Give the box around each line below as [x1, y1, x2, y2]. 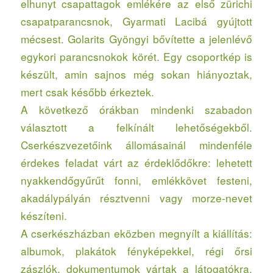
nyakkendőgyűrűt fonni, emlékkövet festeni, [20, 172, 253, 188]
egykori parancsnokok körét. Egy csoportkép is [20, 49, 253, 65]
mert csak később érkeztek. [20, 84, 154, 100]
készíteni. [20, 208, 67, 224]
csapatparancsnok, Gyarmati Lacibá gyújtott [20, 13, 253, 29]
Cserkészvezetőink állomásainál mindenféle [20, 137, 253, 153]
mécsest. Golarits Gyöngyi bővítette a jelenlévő [20, 31, 253, 47]
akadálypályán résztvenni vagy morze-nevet [20, 190, 253, 206]
